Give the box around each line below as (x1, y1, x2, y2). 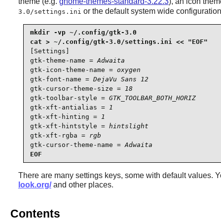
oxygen (116, 66, 141, 74)
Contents (10, 207, 60, 220)
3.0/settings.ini (18, 7, 81, 15)
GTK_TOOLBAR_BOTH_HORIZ (109, 94, 196, 102)
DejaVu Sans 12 (93, 75, 148, 83)
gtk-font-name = (30, 75, 93, 83)
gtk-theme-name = (30, 57, 97, 65)
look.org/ (18, 180, 51, 189)
